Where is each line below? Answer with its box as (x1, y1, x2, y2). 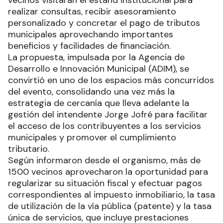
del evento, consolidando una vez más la (8, 86, 175, 98)
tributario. (8, 143, 49, 155)
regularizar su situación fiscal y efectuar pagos (8, 177, 202, 190)
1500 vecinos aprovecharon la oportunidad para (8, 166, 208, 178)
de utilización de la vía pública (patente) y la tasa (8, 200, 212, 213)
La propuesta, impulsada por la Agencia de (8, 51, 185, 64)
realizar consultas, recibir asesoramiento (8, 5, 176, 18)
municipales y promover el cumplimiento (8, 131, 176, 144)
